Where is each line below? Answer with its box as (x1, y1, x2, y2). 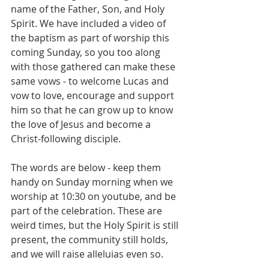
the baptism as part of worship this (11, 31, 172, 44)
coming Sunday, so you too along (11, 46, 163, 59)
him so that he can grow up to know (11, 103, 175, 116)
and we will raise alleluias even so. (11, 247, 166, 261)
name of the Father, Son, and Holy (11, 2, 167, 16)
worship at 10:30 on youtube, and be (11, 190, 178, 203)
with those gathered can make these (11, 60, 178, 73)
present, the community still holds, (11, 233, 171, 246)
